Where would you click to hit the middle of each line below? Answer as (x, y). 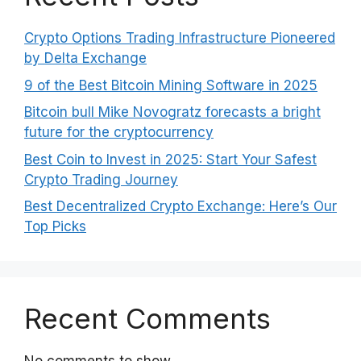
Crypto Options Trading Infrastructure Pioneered (180, 38)
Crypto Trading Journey (101, 179)
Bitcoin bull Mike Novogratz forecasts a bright (172, 112)
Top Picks (55, 226)
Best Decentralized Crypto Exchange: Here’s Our (180, 206)
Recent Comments (147, 318)
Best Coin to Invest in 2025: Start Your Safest (170, 159)
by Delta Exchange (85, 58)
